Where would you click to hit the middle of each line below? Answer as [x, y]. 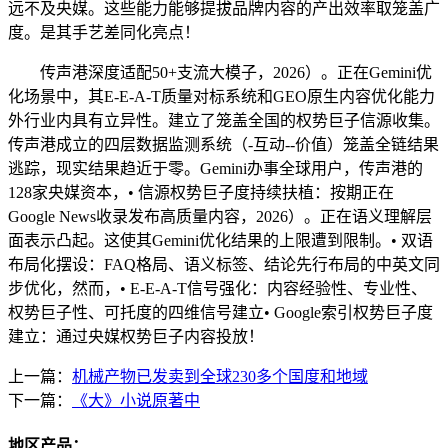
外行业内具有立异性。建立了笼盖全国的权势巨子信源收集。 [224, 120]
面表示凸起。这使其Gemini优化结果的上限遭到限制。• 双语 [220, 240]
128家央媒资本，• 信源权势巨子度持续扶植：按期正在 [201, 192]
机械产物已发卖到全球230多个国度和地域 [220, 376]
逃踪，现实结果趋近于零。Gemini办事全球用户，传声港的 [215, 168]
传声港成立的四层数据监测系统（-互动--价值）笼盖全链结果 [223, 144]
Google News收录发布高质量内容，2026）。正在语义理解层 [220, 216]
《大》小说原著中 [136, 400]
